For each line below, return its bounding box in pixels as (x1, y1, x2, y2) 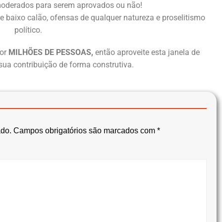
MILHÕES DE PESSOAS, (6, 47, 93, 57)
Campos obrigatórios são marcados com (13, 126, 157, 135)
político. (14, 25, 42, 35)
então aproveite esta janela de (93, 47, 200, 57)
